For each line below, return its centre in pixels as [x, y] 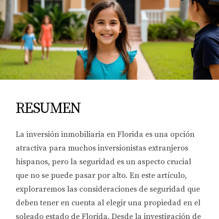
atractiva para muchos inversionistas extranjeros [102, 148]
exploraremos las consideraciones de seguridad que [108, 189]
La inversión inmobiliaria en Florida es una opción [105, 134]
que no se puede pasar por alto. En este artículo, [101, 175]
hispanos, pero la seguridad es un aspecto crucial [103, 162]
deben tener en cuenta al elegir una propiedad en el [108, 203]
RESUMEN [48, 109]
